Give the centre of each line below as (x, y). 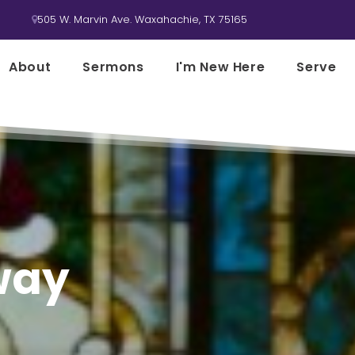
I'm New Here (220, 67)
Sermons (113, 67)
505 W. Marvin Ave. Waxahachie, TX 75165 (142, 19)
